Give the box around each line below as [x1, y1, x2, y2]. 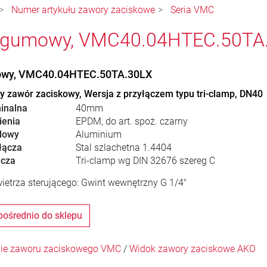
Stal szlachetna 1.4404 [75, 142, 172, 154]
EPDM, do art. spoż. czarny [75, 116, 188, 128]
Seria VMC [170, 4, 214, 16]
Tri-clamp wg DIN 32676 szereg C [75, 155, 215, 167]
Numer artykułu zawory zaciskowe [11, 4, 155, 16]
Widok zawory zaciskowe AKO [129, 243, 256, 255]
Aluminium [75, 129, 122, 141]
